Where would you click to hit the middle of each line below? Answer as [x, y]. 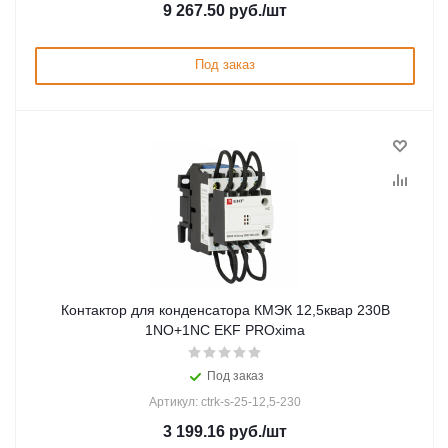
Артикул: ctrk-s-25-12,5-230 [225, 402]
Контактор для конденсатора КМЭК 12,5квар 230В [225, 310]
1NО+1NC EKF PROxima [225, 330]
